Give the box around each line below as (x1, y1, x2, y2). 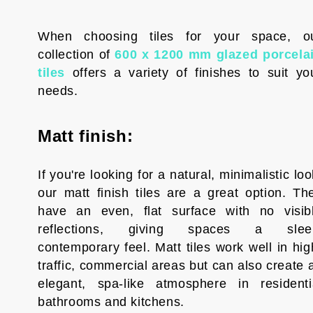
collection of (37, 48, 115, 61)
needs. (37, 84, 78, 98)
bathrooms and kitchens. (37, 295, 184, 309)
